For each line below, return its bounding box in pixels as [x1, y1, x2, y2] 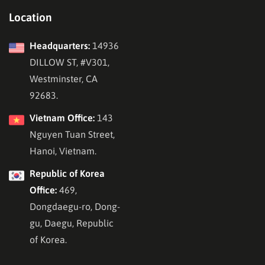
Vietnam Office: [30, 112, 95, 123]
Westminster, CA [30, 73, 98, 84]
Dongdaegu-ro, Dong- [30, 201, 120, 212]
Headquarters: [30, 40, 90, 51]
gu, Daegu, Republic [30, 217, 114, 228]
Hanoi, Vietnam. [30, 145, 96, 156]
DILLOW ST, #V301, [30, 56, 109, 67]
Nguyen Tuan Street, [30, 128, 115, 140]
